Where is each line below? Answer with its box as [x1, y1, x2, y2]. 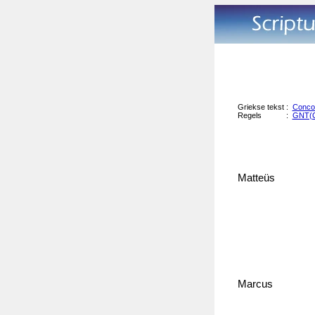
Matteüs [237, 172, 278, 184]
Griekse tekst [237, 103, 286, 112]
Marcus [237, 278, 276, 290]
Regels [237, 111, 262, 120]
